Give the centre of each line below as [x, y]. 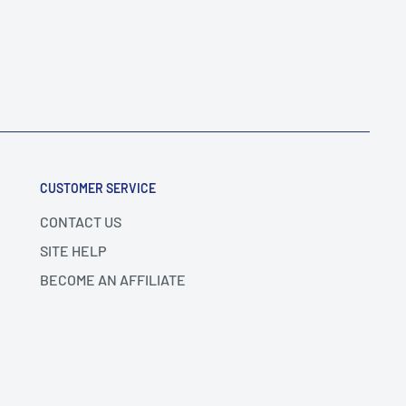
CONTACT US [81, 221]
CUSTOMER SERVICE [98, 188]
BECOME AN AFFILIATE [113, 279]
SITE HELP [73, 250]
